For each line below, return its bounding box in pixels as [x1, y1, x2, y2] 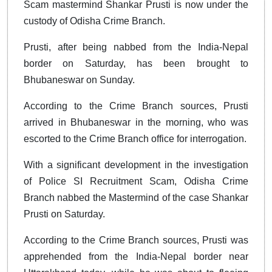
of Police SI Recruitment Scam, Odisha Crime [24, 176, 248, 187]
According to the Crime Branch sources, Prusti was [24, 235, 248, 246]
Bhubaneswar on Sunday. [24, 75, 135, 86]
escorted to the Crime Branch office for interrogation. [24, 134, 246, 144]
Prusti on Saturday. [24, 209, 105, 220]
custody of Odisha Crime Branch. [24, 16, 165, 27]
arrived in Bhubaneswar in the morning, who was [24, 117, 248, 128]
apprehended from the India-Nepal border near [24, 251, 248, 262]
